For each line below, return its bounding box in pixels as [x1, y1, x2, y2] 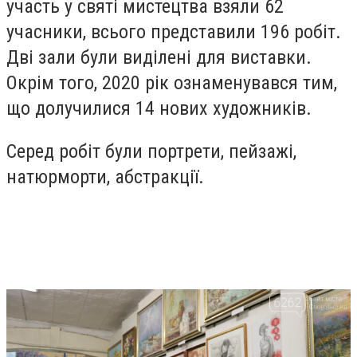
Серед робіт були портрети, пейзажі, [6, 139, 296, 163]
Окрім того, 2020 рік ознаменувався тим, [6, 72, 337, 94]
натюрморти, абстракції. [6, 165, 204, 188]
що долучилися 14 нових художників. [6, 97, 312, 120]
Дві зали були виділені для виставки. [6, 46, 312, 69]
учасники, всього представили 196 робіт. [6, 21, 341, 43]
